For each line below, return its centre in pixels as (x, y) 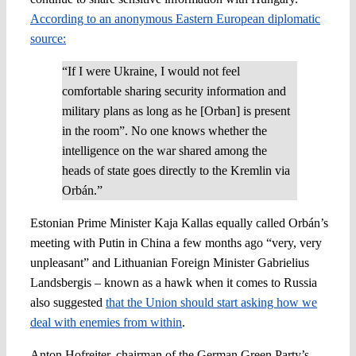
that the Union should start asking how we (211, 302)
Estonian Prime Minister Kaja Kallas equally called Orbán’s (179, 222)
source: (48, 38)
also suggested (68, 302)
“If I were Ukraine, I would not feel (151, 71)
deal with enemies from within (106, 322)
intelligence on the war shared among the (164, 150)
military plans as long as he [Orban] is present (176, 110)
